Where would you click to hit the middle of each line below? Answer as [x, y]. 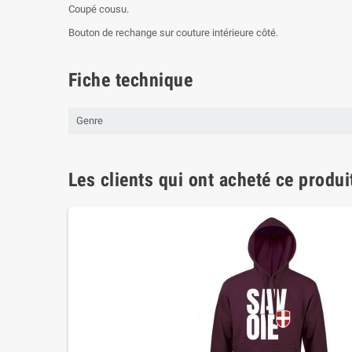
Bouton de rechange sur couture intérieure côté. [173, 33]
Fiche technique [131, 80]
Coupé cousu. [99, 9]
